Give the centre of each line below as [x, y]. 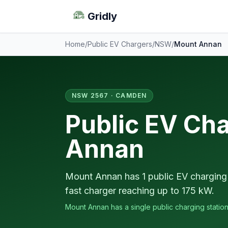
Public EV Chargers [120, 44]
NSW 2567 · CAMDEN [109, 95]
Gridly [102, 16]
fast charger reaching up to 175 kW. [140, 191]
